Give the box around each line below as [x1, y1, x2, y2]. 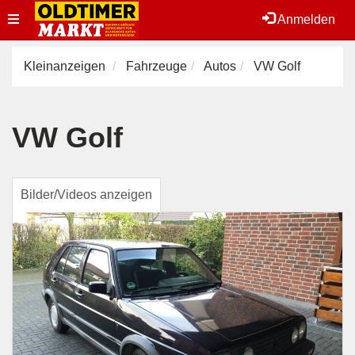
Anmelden [275, 13, 335, 26]
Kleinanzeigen [24, 59, 105, 73]
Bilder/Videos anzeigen [21, 188, 152, 201]
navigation [7, 52, 66, 65]
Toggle [7, 12, 45, 25]
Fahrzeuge [126, 59, 187, 73]
